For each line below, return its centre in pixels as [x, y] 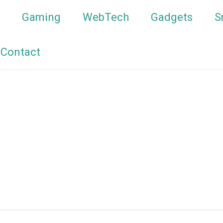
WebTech [106, 17]
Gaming [41, 17]
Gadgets [172, 17]
